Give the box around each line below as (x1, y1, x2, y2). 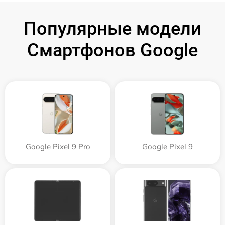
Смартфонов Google (27, 40, 198, 61)
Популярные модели (24, 18, 201, 40)
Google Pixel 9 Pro (25, 142, 90, 152)
